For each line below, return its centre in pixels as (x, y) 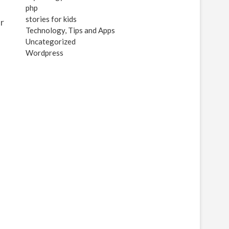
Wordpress (44, 53)
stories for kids (51, 19)
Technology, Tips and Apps (70, 30)
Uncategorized (51, 41)
